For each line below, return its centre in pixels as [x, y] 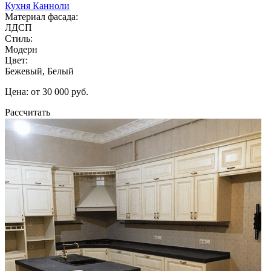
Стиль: [19, 38]
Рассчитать [28, 112]
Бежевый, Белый [39, 71]
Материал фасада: [41, 16]
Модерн [21, 49]
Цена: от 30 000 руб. [47, 91]
